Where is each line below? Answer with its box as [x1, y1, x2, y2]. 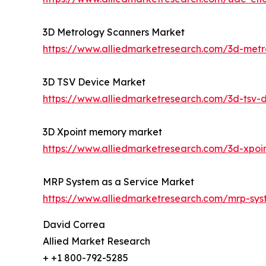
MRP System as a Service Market [43, 176, 194, 188]
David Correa [43, 218, 105, 231]
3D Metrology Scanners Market [43, 26, 185, 39]
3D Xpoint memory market [43, 126, 162, 138]
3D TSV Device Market [43, 76, 145, 88]
